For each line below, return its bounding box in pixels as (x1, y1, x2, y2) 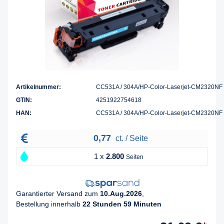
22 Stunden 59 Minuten (82, 199, 161, 208)
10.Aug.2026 (100, 189, 142, 197)
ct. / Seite (113, 134, 148, 143)
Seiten (126, 153, 143, 161)
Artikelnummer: (16, 83, 61, 91)
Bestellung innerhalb (16, 199, 82, 208)
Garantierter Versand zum (16, 189, 100, 197)
